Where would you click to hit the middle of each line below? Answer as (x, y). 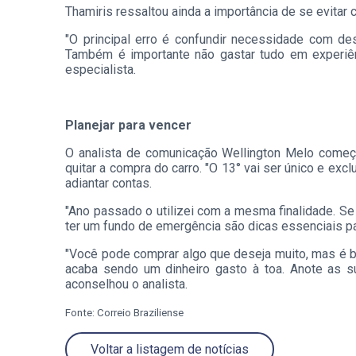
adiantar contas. (109, 184)
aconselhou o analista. (127, 284)
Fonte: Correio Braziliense (125, 313)
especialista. (103, 70)
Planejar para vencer (129, 126)
